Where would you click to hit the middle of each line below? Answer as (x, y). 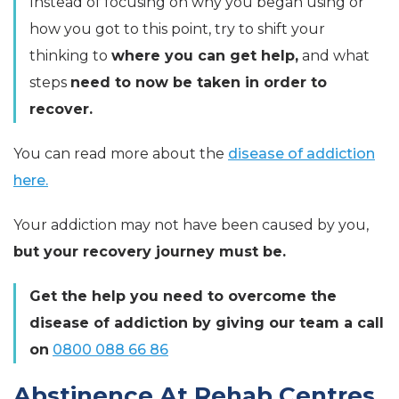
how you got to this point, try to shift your (177, 29)
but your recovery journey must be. (150, 252)
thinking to (70, 56)
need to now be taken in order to (199, 83)
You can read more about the (121, 154)
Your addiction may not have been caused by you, (191, 225)
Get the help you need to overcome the (183, 297)
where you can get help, (205, 56)
